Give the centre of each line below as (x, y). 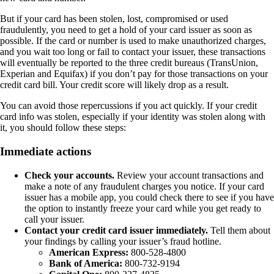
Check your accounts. (69, 175)
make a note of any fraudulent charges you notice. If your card (144, 186)
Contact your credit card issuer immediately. (116, 230)
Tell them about (239, 230)
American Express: (89, 252)
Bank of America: (86, 263)
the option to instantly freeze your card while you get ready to (143, 208)
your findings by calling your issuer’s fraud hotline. (123, 241)
